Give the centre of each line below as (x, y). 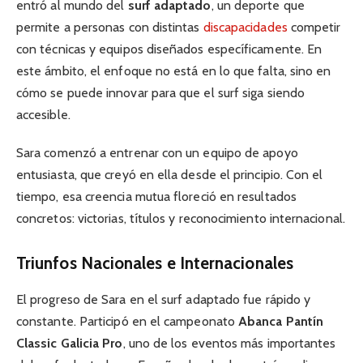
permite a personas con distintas (110, 28)
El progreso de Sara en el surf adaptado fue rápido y (164, 299)
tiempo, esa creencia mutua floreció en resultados (156, 196)
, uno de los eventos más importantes (229, 343)
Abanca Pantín (281, 321)
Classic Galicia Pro (70, 343)
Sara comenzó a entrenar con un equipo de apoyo (157, 152)
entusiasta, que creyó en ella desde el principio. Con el (170, 174)
